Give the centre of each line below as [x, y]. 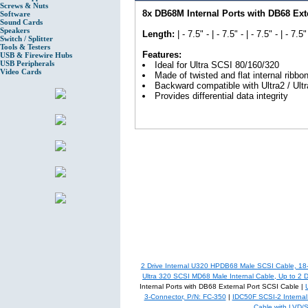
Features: [162, 55]
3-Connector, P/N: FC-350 [185, 297]
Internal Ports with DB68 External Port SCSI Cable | [222, 287]
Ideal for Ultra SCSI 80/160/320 [217, 65]
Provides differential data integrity [221, 96]
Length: [158, 34]
